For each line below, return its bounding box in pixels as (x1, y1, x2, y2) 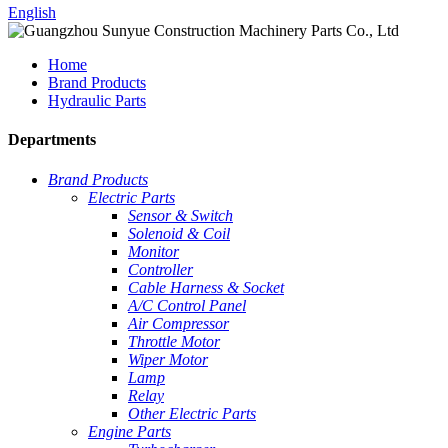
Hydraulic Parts (48, 92, 146, 109)
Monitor (128, 242, 179, 260)
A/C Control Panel (128, 296, 246, 314)
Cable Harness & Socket (128, 278, 284, 296)
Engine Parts (88, 422, 171, 440)
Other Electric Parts (128, 404, 256, 422)
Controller (128, 260, 193, 278)
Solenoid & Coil (128, 224, 230, 242)
